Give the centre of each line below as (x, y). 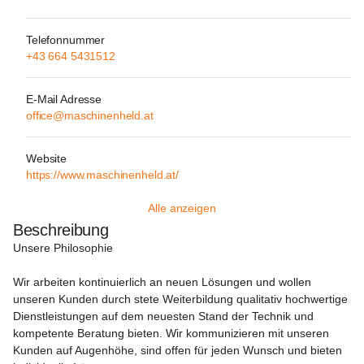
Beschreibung (61, 230)
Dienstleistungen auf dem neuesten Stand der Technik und (165, 316)
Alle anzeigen (182, 208)
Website (47, 158)
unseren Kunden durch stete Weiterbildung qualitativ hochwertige (182, 299)
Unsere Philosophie (63, 248)
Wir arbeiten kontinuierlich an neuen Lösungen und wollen (164, 282)
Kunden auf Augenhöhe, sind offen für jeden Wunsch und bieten (179, 350)
